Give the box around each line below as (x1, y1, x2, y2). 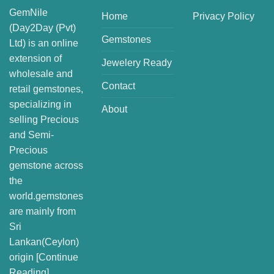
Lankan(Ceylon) (9, 236, 79, 247)
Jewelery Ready (102, 57, 172, 68)
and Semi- (9, 129, 54, 140)
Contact (102, 80, 135, 91)
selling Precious (9, 114, 79, 125)
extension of (9, 53, 62, 64)
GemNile (9, 7, 48, 18)
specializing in (9, 98, 72, 109)
